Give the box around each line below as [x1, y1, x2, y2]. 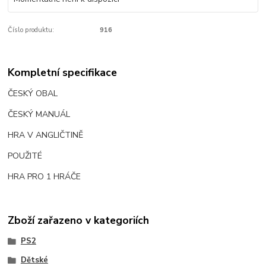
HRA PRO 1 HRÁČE [8, 170, 84, 182]
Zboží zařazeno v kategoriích [8, 213, 150, 228]
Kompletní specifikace [8, 65, 118, 80]
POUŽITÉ [8, 150, 45, 161]
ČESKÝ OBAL [8, 87, 58, 99]
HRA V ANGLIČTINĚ [8, 129, 86, 141]
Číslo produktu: [8, 26, 55, 35]
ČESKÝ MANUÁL [8, 108, 71, 120]
